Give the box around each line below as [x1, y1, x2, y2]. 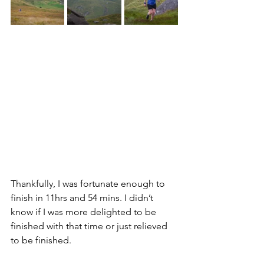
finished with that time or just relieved [11, 220, 170, 232]
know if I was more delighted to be [11, 206, 159, 218]
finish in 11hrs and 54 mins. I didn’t [11, 192, 156, 204]
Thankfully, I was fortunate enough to [11, 178, 167, 190]
